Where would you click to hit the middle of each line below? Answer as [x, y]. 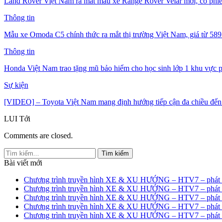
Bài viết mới [23, 163]
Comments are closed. [38, 135]
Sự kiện [16, 85]
